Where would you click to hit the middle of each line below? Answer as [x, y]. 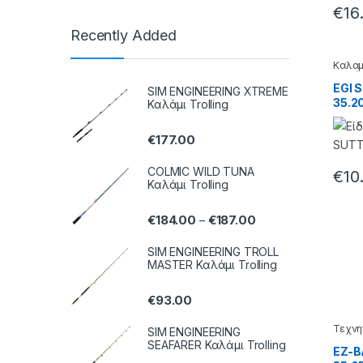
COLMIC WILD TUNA [201, 171]
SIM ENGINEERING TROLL [214, 252]
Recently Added [124, 36]
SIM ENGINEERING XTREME [218, 91]
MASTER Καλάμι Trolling [212, 265]
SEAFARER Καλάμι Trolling [217, 345]
